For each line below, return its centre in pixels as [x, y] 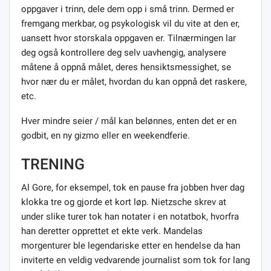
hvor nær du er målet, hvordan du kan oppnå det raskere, [134, 81]
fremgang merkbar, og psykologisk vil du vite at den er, [130, 23]
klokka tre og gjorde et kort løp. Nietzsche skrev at [124, 202]
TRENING [53, 164]
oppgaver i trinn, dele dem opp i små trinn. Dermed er [128, 9]
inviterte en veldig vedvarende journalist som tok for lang [135, 260]
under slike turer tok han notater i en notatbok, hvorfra [130, 216]
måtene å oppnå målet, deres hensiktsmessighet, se [126, 67]
